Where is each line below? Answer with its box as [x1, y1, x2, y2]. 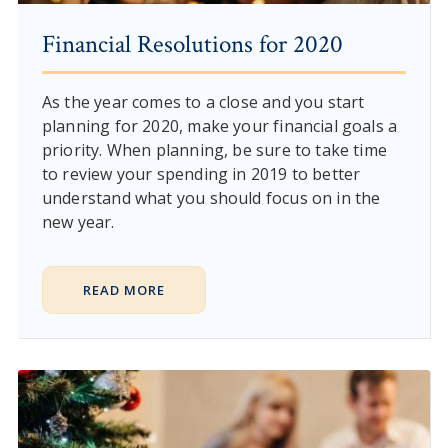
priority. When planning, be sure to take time [41, 138, 388, 161]
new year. [41, 210, 115, 233]
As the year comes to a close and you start [41, 90, 365, 113]
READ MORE [82, 280, 165, 299]
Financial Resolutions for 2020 [41, 27, 343, 61]
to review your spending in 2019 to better [41, 162, 361, 185]
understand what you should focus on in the [41, 186, 381, 209]
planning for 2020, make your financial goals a [41, 114, 398, 137]
